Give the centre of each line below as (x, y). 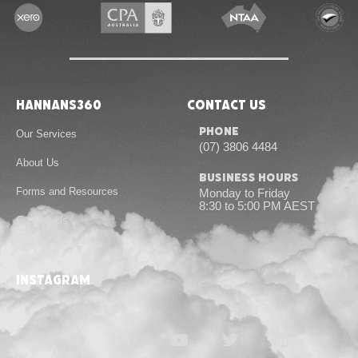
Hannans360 (59, 105)
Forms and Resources (67, 191)
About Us (38, 163)
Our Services (46, 134)
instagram (53, 280)
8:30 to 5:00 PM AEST (257, 206)
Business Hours (249, 178)
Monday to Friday (245, 193)
